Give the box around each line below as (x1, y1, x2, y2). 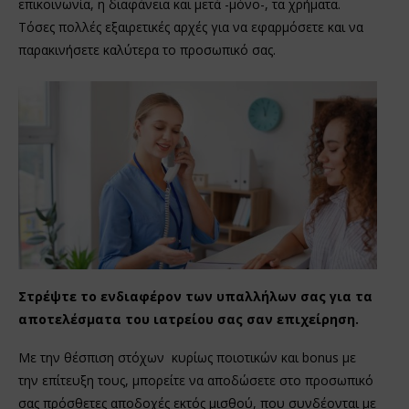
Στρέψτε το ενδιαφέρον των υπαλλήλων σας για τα (18, 287, 372, 305)
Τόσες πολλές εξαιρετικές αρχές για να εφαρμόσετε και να (18, 18, 363, 37)
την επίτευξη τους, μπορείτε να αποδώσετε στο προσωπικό (18, 371, 373, 389)
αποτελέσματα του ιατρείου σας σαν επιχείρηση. (18, 309, 359, 328)
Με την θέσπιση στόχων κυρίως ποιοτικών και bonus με (18, 348, 356, 366)
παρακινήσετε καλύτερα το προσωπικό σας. (18, 41, 276, 59)
